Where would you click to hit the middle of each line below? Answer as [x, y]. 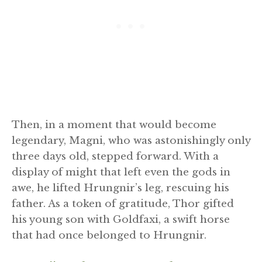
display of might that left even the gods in [121, 173]
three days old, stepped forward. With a [115, 157]
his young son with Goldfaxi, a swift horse [121, 220]
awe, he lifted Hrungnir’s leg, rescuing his [120, 188]
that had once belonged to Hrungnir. [109, 236]
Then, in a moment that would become [114, 125]
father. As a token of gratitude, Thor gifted [123, 204]
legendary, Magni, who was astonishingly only [131, 141]
